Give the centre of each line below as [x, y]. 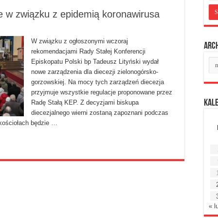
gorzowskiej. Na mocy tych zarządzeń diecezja [98, 82]
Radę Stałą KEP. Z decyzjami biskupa [85, 103]
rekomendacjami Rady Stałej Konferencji [88, 52]
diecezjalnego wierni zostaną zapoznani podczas [100, 113]
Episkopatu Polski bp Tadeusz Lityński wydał [95, 62]
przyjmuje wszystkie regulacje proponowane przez [102, 92]
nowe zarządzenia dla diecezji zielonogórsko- [95, 72]
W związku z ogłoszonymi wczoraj [80, 41]
